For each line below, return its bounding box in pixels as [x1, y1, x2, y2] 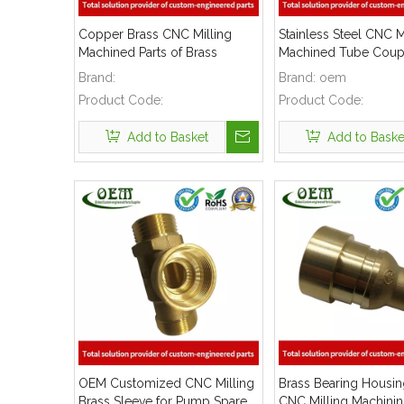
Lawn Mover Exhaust [279, 63, 398, 78]
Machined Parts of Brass [78, 45, 217, 60]
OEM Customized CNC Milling [78, 376, 254, 390]
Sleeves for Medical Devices [78, 63, 243, 78]
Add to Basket [126, 130, 208, 144]
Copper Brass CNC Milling [78, 27, 232, 41]
